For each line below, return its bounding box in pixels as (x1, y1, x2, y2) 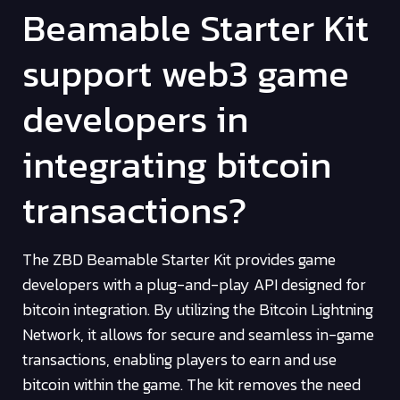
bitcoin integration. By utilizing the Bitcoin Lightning (22, 297, 373, 322)
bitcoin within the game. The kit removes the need (22, 372, 361, 397)
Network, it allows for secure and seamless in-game (22, 322, 374, 347)
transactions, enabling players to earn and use (22, 347, 337, 372)
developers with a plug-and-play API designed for (22, 272, 366, 297)
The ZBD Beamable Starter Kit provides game (22, 247, 336, 272)
